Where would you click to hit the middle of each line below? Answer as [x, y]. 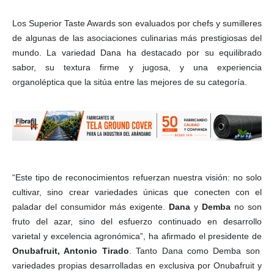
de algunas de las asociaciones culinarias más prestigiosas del [137, 38]
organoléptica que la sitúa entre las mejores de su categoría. [130, 82]
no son [248, 207]
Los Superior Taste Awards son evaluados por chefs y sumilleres [137, 24]
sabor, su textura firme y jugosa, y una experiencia [137, 68]
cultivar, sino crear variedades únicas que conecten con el [137, 192]
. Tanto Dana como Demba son [194, 251]
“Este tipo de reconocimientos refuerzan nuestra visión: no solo [137, 178]
